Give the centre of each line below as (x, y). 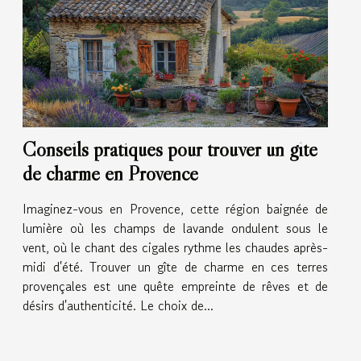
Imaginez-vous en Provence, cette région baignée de (175, 208)
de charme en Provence (110, 173)
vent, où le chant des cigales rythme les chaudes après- (175, 247)
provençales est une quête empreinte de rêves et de (175, 286)
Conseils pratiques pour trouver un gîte (170, 149)
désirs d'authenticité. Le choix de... (118, 305)
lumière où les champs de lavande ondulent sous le (175, 228)
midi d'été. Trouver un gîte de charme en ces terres (175, 266)
